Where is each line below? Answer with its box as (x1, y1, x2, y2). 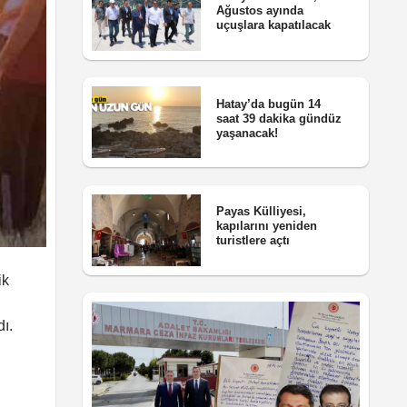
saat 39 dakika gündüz (215, 111, 342, 125)
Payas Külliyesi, (215, 204, 306, 219)
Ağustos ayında (215, 4, 303, 18)
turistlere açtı (215, 233, 290, 248)
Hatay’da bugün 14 (215, 96, 321, 111)
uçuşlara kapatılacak (215, 18, 331, 33)
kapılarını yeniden (215, 219, 317, 233)
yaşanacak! (215, 125, 278, 140)
